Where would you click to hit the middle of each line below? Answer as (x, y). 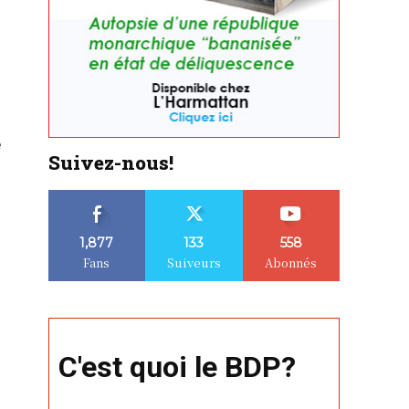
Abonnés (291, 263)
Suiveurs (194, 263)
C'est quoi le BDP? (177, 367)
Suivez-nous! (110, 163)
